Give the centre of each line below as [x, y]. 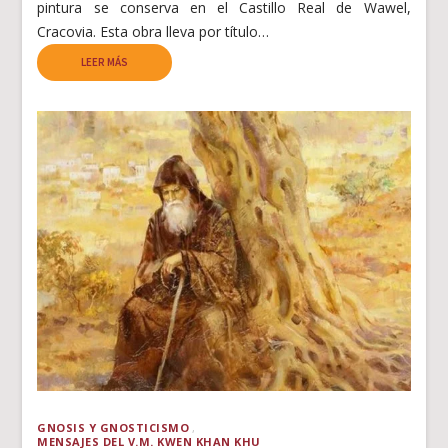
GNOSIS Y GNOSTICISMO [113, 427]
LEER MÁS [105, 61]
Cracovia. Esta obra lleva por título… [153, 31]
